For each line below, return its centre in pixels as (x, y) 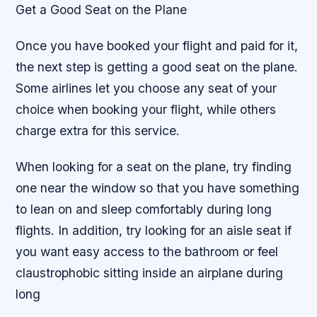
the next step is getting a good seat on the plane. (157, 67)
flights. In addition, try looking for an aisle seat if (154, 231)
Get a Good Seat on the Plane (102, 9)
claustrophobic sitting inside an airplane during (150, 273)
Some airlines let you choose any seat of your (146, 88)
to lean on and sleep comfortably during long (144, 209)
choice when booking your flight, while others (146, 110)
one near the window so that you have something (158, 188)
